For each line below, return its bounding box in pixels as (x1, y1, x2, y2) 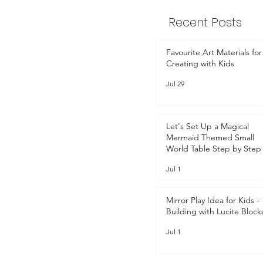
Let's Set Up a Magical (166, 120, 249, 131)
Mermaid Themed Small (166, 131, 254, 143)
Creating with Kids (166, 58, 234, 69)
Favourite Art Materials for (166, 46, 262, 58)
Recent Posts (168, 14, 242, 31)
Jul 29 (166, 79, 184, 89)
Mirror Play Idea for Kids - (166, 194, 259, 205)
